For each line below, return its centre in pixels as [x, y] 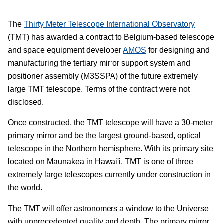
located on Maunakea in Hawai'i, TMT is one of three [101, 161]
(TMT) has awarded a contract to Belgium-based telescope [111, 37]
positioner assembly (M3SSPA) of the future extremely [103, 76]
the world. [25, 187]
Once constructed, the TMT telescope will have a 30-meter [110, 122]
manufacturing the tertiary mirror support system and [99, 63]
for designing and [178, 50]
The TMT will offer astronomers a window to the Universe [108, 208]
